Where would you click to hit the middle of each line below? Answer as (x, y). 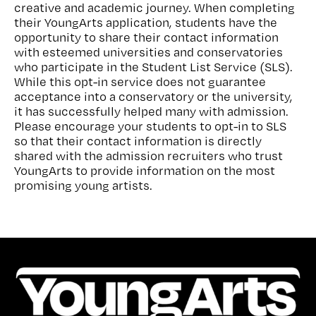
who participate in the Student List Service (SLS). (153, 66)
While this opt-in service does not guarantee (140, 81)
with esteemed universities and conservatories (148, 51)
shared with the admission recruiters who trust (148, 155)
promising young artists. (83, 185)
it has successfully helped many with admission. (151, 111)
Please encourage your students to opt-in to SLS (150, 126)
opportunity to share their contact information (146, 37)
